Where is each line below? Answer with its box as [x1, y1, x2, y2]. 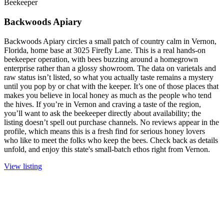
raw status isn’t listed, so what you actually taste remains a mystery [4, 72, 213, 81]
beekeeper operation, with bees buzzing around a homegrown [4, 54, 198, 63]
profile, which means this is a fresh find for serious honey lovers [4, 126, 205, 135]
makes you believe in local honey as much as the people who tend [4, 90, 211, 99]
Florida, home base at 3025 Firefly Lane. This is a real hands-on [4, 45, 205, 54]
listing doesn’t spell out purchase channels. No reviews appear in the [4, 117, 219, 126]
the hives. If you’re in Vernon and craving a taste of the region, [4, 99, 201, 108]
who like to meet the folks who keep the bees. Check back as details [4, 135, 218, 144]
